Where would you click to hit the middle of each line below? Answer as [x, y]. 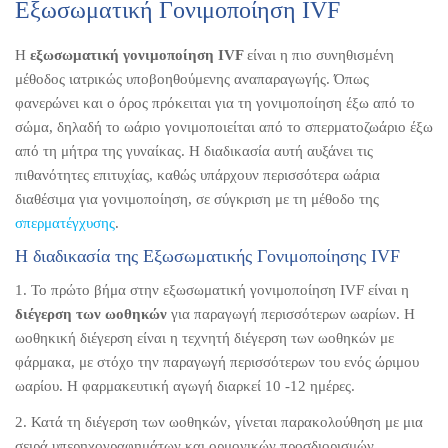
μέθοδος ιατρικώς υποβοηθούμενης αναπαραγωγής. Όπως [192, 78]
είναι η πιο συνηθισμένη [320, 54]
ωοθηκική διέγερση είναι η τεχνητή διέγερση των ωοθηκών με [204, 337]
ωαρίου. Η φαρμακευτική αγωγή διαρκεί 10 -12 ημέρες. [185, 385]
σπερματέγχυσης [65, 222]
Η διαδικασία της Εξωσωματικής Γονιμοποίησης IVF [207, 255]
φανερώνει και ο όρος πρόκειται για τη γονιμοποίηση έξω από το [215, 102]
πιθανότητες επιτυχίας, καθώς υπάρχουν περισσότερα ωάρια [197, 174]
